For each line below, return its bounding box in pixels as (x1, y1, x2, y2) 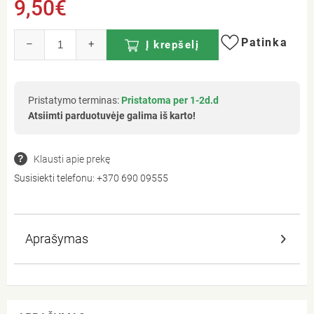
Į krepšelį (146, 38, 199, 51)
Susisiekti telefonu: (14, 172, 97, 184)
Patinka (241, 36, 288, 50)
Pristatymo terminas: (28, 94, 121, 106)
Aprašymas (25, 231, 88, 246)
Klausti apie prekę (34, 153, 110, 165)
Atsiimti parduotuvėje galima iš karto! (28, 109, 196, 121)
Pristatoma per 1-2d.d (121, 94, 219, 106)
